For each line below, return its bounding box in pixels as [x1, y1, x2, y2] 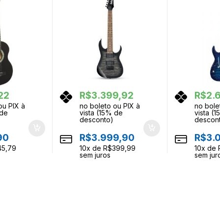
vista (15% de [79, 108, 123, 117]
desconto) [79, 115, 113, 124]
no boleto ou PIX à [79, 101, 140, 110]
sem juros [79, 150, 110, 159]
